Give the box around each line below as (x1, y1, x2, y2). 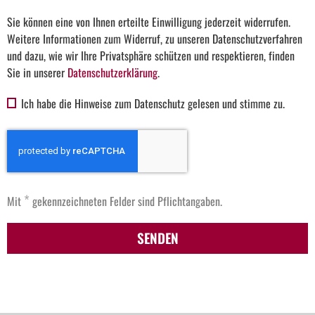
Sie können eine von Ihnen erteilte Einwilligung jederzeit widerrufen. (7, 13, 290, 31)
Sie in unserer (7, 64, 67, 82)
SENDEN (136, 228, 179, 249)
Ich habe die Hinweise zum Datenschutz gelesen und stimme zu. (21, 95, 285, 112)
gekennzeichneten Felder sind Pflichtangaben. (30, 193, 222, 210)
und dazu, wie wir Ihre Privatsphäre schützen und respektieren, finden (7, 47, 295, 65)
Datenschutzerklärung (67, 64, 157, 82)
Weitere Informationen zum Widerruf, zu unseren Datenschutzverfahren (7, 30, 302, 48)
